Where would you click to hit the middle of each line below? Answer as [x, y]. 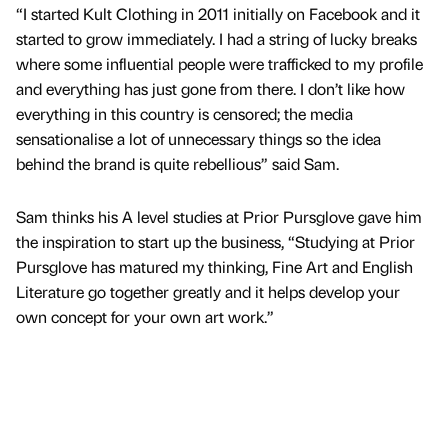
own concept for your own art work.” [145, 316]
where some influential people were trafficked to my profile [219, 63]
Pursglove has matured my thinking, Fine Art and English [214, 266]
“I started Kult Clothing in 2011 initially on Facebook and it [218, 13]
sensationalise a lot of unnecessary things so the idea [198, 138]
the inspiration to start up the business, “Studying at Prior [215, 241]
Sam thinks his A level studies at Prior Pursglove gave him [219, 216]
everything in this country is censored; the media [184, 113]
